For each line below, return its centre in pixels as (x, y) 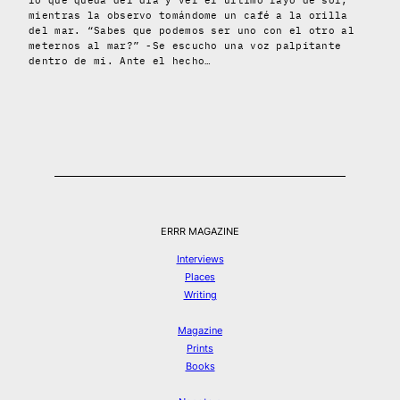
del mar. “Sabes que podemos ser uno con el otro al (192, 31)
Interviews (200, 259)
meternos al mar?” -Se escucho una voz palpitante (185, 46)
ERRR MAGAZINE (200, 232)
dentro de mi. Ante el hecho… (120, 61)
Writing (200, 295)
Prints (200, 349)
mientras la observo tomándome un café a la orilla (188, 16)
